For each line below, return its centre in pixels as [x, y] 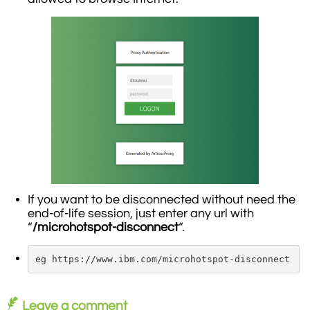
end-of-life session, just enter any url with [141, 214]
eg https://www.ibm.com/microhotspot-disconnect [162, 259]
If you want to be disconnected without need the [162, 200]
